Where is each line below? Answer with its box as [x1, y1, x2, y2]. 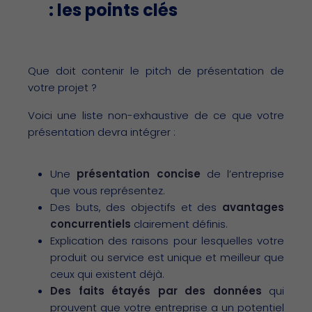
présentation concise [77, 166, 201, 181]
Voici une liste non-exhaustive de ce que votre [28, 107, 284, 123]
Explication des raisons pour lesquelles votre [50, 233, 284, 248]
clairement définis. [131, 216, 228, 231]
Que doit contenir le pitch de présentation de [28, 63, 284, 78]
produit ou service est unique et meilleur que [50, 249, 284, 265]
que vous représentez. [50, 182, 165, 198]
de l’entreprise [200, 166, 284, 181]
